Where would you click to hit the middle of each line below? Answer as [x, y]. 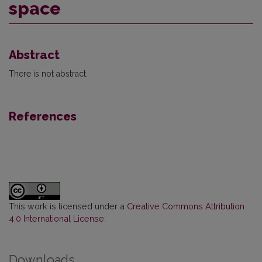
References [43, 116]
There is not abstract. [48, 73]
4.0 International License [56, 218]
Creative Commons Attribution [186, 206]
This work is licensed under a [68, 206]
